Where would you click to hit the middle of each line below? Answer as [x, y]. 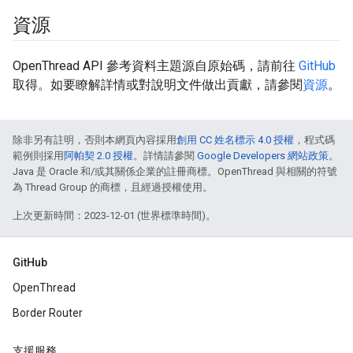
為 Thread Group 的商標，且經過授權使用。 [113, 187]
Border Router [48, 313]
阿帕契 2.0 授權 [98, 156]
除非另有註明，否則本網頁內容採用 [95, 140]
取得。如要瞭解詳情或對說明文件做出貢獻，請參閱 [158, 85]
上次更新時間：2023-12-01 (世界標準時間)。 [114, 216]
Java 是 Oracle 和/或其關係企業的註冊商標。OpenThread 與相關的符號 [175, 171]
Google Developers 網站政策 [263, 156]
